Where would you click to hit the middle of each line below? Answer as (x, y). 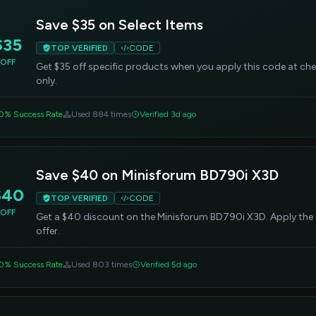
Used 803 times (102, 265)
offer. (48, 231)
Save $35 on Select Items (120, 25)
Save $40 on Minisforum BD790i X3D (157, 175)
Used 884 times (101, 114)
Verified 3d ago (168, 114)
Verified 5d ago (169, 265)
